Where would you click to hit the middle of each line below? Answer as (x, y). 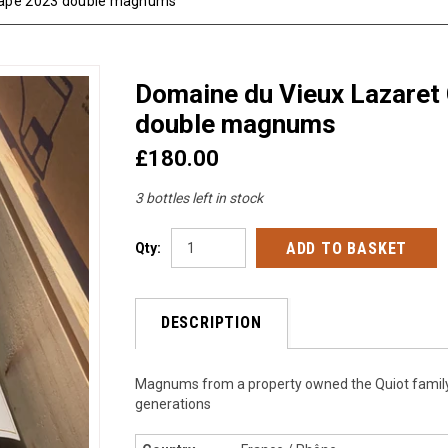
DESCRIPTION (211, 323)
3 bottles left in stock (198, 198)
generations (172, 404)
